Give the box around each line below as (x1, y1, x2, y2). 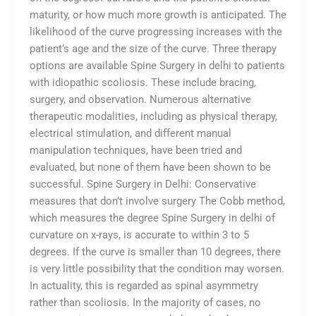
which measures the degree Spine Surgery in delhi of (29, 212, 275, 225)
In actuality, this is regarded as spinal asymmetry (29, 279, 258, 293)
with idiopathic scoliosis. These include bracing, (29, 76, 256, 90)
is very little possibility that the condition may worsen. (29, 262, 284, 276)
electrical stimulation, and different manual (29, 127, 231, 140)
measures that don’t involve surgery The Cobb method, (29, 195, 285, 208)
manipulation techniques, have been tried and (29, 144, 242, 157)
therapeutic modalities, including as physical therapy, (29, 110, 277, 123)
